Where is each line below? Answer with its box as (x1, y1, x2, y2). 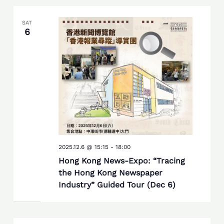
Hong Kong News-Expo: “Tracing (58, 155, 185, 165)
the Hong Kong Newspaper (58, 167, 162, 177)
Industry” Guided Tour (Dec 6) (58, 179, 175, 189)
